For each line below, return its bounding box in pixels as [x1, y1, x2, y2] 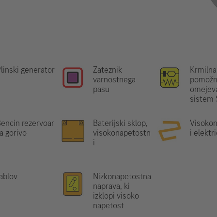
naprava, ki [93, 180, 130, 192]
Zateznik [93, 64, 122, 76]
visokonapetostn [93, 127, 151, 139]
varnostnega [93, 74, 136, 85]
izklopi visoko [93, 190, 139, 201]
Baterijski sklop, [93, 117, 148, 129]
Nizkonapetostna [93, 170, 151, 182]
